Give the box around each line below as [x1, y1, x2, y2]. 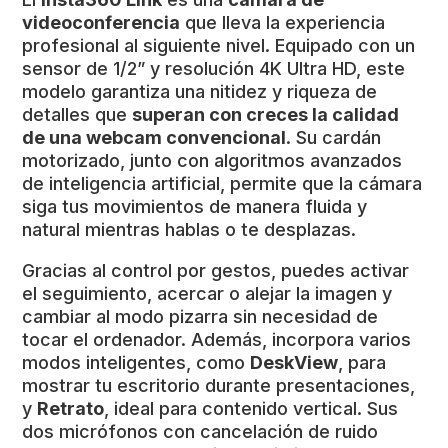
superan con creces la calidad [132, 104, 400, 126]
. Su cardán [286, 127, 382, 149]
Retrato [37, 398, 105, 420]
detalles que [22, 104, 133, 126]
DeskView [250, 352, 339, 374]
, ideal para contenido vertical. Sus [104, 398, 399, 420]
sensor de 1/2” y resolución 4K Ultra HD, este [22, 58, 406, 80]
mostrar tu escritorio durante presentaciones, [22, 375, 416, 397]
